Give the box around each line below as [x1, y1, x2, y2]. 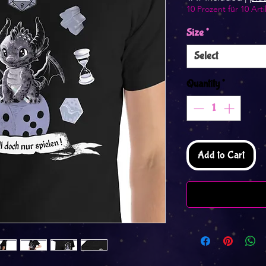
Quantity [186, 78, 220, 90]
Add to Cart [198, 149, 245, 161]
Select [194, 50, 218, 62]
